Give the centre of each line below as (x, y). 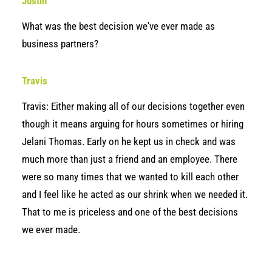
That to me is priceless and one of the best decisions (130, 212)
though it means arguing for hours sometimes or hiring (133, 124)
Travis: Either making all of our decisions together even (133, 106)
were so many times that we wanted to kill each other (130, 177)
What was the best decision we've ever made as (118, 26)
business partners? (60, 44)
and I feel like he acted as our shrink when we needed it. (135, 194)
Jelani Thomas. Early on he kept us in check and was (129, 141)
